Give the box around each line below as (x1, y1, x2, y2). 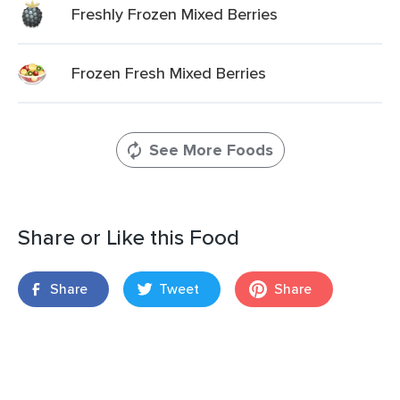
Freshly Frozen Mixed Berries (71, 3, 278, 25)
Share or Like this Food (18, 221, 239, 253)
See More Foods (148, 138, 273, 162)
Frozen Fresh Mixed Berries (71, 62, 266, 84)
